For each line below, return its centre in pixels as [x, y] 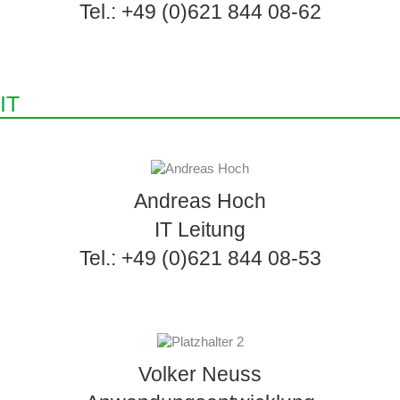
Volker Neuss [200, 375]
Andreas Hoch [200, 201]
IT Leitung [200, 230]
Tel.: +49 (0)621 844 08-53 [200, 258]
